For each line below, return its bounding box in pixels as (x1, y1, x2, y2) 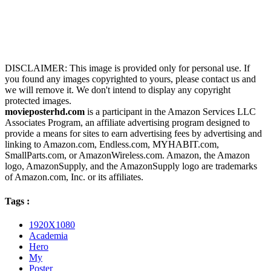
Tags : (5, 195, 30, 206)
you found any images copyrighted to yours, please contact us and (5, 74, 256, 85)
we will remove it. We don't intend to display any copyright (5, 85, 230, 96)
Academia (29, 230, 68, 241)
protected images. (5, 96, 71, 106)
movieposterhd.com (5, 106, 85, 117)
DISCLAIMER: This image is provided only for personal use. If (5, 63, 250, 74)
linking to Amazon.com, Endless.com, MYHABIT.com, (5, 139, 219, 150)
